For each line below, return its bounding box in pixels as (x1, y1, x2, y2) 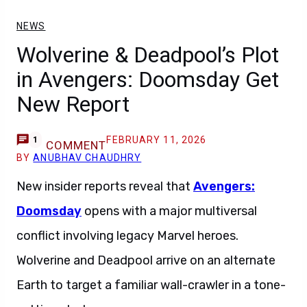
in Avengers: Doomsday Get (16, 66, 279, 93)
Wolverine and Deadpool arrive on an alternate (16, 253, 275, 268)
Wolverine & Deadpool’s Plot (16, 42, 279, 68)
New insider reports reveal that (16, 179, 193, 194)
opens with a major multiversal (82, 204, 257, 219)
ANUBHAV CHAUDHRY (33, 152, 142, 163)
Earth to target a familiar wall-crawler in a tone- (16, 278, 286, 293)
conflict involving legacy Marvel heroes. (16, 228, 238, 243)
